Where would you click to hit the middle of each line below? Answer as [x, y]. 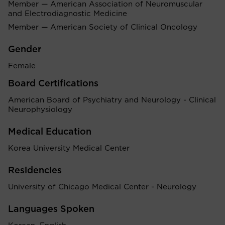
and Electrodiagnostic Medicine [68, 14]
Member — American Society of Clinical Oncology [104, 27]
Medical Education [50, 132]
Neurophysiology [40, 110]
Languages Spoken [51, 209]
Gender [25, 50]
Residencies [35, 171]
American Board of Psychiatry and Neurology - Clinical [112, 100]
